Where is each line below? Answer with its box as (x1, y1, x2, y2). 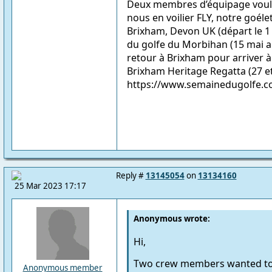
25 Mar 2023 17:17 (14, 180, 86, 191)
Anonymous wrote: (133, 213, 210, 224)
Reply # (115, 170, 146, 181)
